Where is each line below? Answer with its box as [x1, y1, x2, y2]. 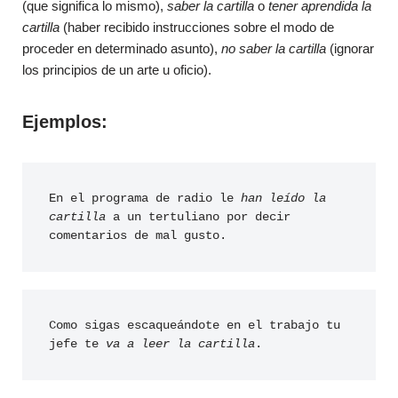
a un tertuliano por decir [106, 210, 291, 224]
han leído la [234, 191, 326, 205]
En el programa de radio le [49, 191, 234, 205]
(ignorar [326, 40, 374, 56]
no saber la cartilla [221, 40, 326, 56]
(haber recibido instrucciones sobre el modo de [60, 19, 334, 35]
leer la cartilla [141, 337, 255, 351]
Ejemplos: [22, 111, 107, 131]
